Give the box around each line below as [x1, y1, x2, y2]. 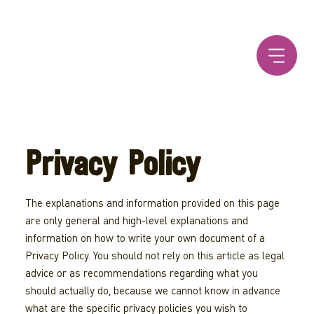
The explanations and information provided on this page [25, 196, 280, 210]
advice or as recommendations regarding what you [25, 266, 258, 280]
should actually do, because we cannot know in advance [25, 284, 280, 297]
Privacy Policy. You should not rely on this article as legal [25, 249, 285, 262]
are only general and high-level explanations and [25, 214, 248, 227]
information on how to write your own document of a [25, 231, 265, 245]
